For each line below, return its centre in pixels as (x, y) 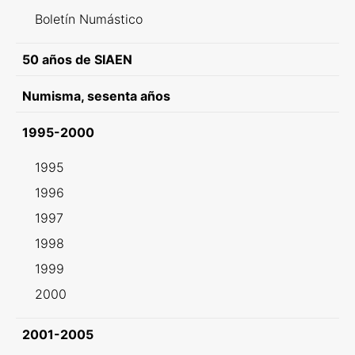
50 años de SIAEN (77, 59)
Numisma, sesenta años (96, 96)
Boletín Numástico (89, 19)
